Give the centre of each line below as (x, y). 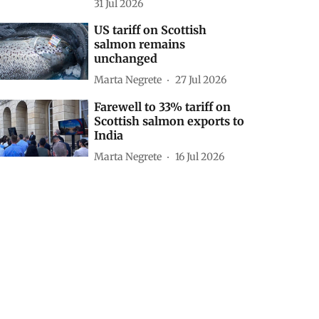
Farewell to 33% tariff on (163, 107)
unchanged (126, 58)
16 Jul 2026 (200, 156)
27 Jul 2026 (201, 79)
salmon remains (140, 44)
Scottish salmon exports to (169, 121)
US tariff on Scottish (151, 30)
